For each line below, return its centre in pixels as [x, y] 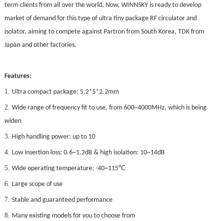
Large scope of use [37, 184]
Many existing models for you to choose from [73, 216]
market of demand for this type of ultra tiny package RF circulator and [100, 19]
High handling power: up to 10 [53, 137]
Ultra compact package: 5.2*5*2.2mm [65, 92]
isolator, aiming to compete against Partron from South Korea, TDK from [104, 32]
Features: [18, 76]
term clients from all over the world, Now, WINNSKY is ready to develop [103, 5]
